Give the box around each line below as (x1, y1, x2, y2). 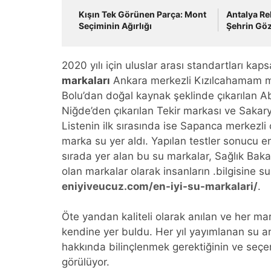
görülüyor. (62, 256, 109, 268)
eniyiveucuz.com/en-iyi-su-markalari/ (62, 180, 258, 192)
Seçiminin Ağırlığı (79, 21, 152, 31)
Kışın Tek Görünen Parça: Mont (79, 9, 206, 19)
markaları (62, 74, 110, 87)
